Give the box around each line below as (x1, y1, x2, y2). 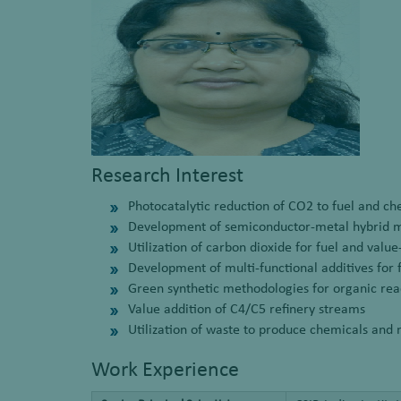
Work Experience (91, 360, 239, 381)
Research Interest (91, 166, 243, 187)
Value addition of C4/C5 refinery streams (128, 303, 365, 317)
